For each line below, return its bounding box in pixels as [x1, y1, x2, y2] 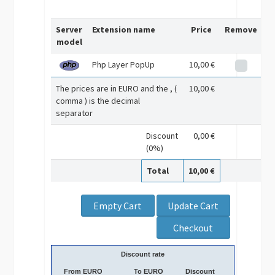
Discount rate [121, 250, 165, 258]
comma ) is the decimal [56, 95, 141, 106]
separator [56, 107, 93, 118]
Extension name [92, 24, 156, 35]
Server [56, 24, 83, 35]
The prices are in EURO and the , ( [56, 83, 177, 94]
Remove [225, 24, 258, 35]
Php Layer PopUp [92, 59, 155, 70]
